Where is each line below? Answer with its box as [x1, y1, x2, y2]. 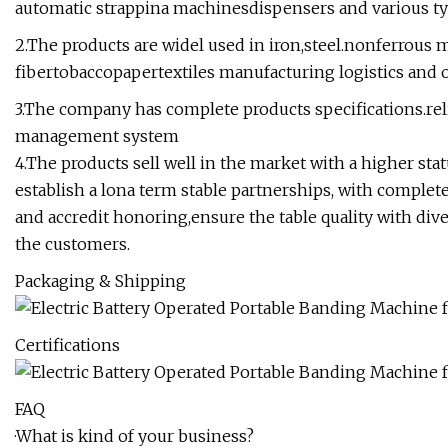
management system [15, 126, 179, 147]
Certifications [15, 335, 120, 356]
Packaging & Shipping [15, 271, 186, 292]
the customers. [15, 234, 130, 255]
